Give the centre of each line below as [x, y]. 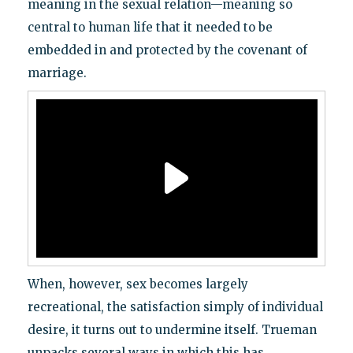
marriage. [57, 72]
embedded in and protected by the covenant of [167, 50]
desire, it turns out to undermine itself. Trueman [172, 329]
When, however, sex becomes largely [137, 284]
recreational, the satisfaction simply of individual [175, 307]
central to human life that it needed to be [150, 27]
